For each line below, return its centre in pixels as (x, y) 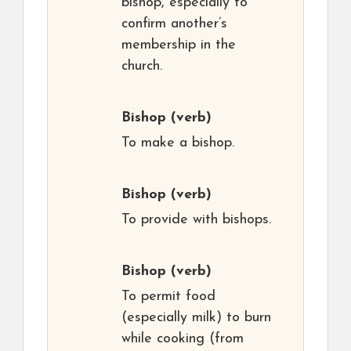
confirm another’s (174, 24)
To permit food (168, 297)
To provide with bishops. (196, 220)
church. (142, 67)
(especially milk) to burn (196, 318)
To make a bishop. (178, 143)
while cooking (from (183, 339)
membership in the (179, 45)
